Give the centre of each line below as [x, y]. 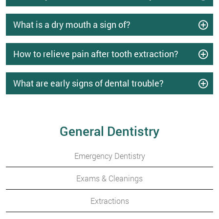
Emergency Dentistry [109, 156]
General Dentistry [109, 131]
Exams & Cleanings [109, 178]
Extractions [109, 201]
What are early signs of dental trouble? [88, 83]
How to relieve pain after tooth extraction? [96, 54]
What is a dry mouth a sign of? [72, 24]
